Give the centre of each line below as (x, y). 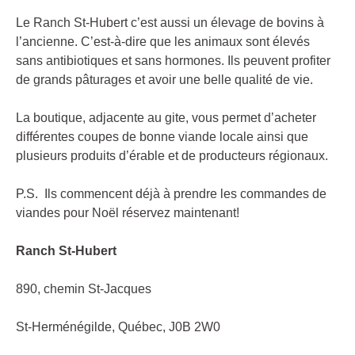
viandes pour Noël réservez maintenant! (128, 212)
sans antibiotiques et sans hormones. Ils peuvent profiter (173, 60)
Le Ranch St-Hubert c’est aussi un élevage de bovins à (170, 22)
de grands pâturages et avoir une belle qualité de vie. (164, 79)
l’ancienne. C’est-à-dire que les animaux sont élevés (163, 41)
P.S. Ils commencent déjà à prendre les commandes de (171, 193)
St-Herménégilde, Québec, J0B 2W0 (118, 326)
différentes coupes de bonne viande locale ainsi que (162, 136)
